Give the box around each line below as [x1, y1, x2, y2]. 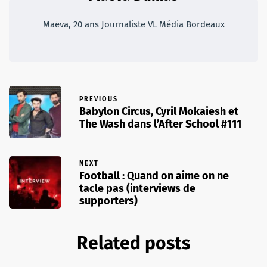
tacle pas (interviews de [79, 181, 195, 195]
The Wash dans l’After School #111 [79, 117, 241, 131]
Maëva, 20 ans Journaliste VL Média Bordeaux [42, 18, 225, 30]
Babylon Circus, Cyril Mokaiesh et [79, 105, 238, 119]
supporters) [79, 194, 138, 207]
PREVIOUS [79, 95, 118, 104]
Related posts [77, 232, 190, 254]
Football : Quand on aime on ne [79, 169, 229, 182]
